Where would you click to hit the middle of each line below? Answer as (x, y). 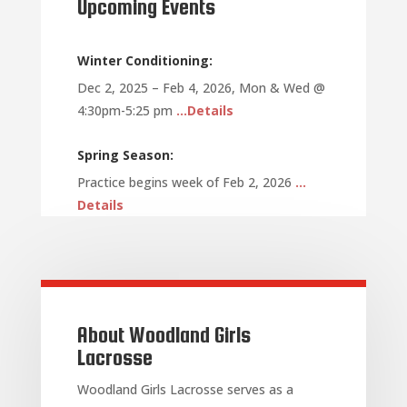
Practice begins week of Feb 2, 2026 (186, 182)
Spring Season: (125, 154)
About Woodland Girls (164, 334)
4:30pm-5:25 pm (126, 110)
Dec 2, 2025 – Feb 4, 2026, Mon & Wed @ (201, 87)
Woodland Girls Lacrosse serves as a (185, 389)
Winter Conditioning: (144, 60)
